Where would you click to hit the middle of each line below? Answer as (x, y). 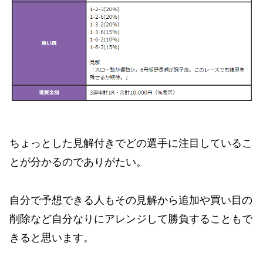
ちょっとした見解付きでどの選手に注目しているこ (131, 144)
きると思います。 (52, 237)
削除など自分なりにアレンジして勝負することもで (131, 219)
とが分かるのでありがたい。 (78, 162)
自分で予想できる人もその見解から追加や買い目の (131, 200)
